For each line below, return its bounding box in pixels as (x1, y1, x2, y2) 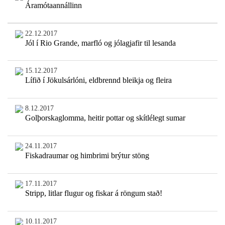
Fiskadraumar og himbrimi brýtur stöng (25, 151, 149, 160)
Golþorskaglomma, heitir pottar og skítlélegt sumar (25, 114, 185, 123)
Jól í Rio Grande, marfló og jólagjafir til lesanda (25, 39, 176, 48)
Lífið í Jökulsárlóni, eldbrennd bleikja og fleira (25, 76, 172, 85)
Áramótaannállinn (25, 1, 82, 10)
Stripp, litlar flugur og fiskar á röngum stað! (25, 189, 162, 198)
